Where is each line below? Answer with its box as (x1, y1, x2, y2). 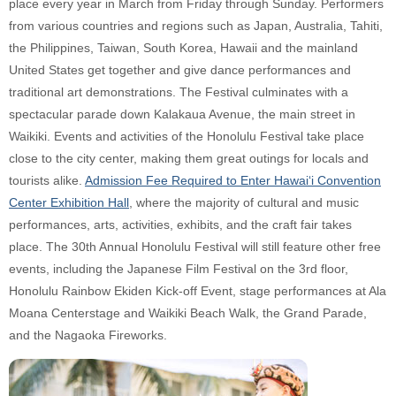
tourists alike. (9, 173, 85, 187)
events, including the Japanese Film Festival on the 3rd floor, (9, 262, 348, 276)
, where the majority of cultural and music (129, 195, 359, 209)
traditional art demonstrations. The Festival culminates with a (9, 85, 348, 99)
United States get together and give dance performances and (9, 63, 351, 77)
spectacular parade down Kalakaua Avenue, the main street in (9, 107, 355, 121)
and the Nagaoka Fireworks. (9, 328, 167, 342)
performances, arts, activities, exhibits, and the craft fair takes (9, 217, 352, 232)
